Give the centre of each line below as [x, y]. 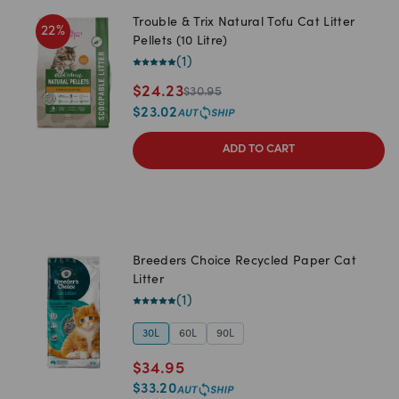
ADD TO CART [259, 151]
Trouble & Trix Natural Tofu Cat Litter [244, 23]
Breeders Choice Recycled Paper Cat [244, 261]
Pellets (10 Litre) [180, 41]
